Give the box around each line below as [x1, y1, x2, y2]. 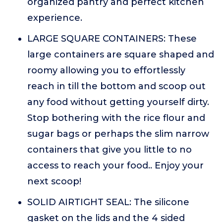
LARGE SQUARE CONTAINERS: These [27, 33, 197, 44]
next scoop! [27, 176, 81, 187]
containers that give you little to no [27, 144, 192, 155]
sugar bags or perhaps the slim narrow [27, 128, 209, 139]
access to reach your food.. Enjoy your [27, 160, 204, 171]
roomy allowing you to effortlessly [27, 65, 185, 76]
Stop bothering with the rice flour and [27, 112, 205, 123]
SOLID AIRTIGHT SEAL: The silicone [27, 197, 189, 208]
